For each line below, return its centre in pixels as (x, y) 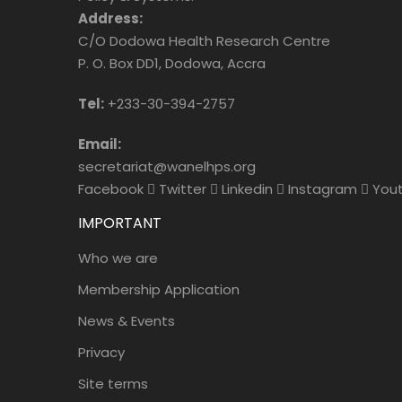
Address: (110, 19)
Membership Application (159, 290)
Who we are (118, 258)
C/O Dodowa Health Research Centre (204, 41)
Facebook (111, 189)
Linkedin (247, 189)
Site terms (113, 384)
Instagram (323, 189)
